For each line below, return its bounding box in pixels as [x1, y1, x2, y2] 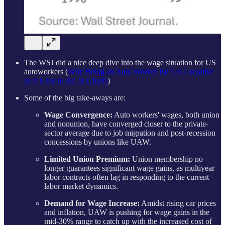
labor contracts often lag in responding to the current [44, 172, 209, 181]
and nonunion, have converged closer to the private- [44, 119, 208, 128]
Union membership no [130, 154, 203, 163]
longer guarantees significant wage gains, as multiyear [44, 163, 214, 172]
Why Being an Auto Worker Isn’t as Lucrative [68, 67, 214, 76]
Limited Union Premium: [44, 154, 130, 163]
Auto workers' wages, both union [113, 110, 219, 119]
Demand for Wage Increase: [44, 198, 140, 207]
